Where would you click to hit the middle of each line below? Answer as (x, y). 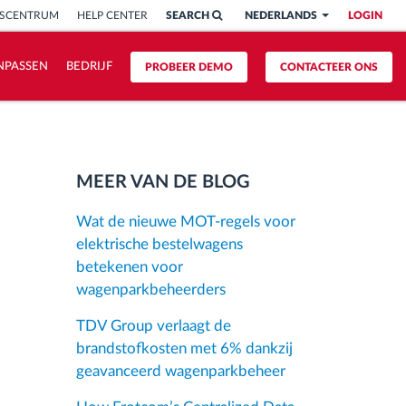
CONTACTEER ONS (329, 67)
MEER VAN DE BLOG (163, 182)
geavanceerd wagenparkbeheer (180, 371)
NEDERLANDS (282, 15)
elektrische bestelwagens (159, 244)
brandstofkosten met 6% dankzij (184, 348)
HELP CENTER (112, 15)
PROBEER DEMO (188, 67)
